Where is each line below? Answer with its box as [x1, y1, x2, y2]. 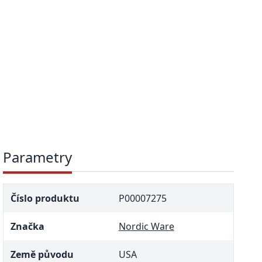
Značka [11, 219, 45, 233]
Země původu [11, 247, 74, 261]
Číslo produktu [11, 191, 80, 205]
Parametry [3, 147, 73, 167]
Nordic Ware [118, 219, 174, 233]
